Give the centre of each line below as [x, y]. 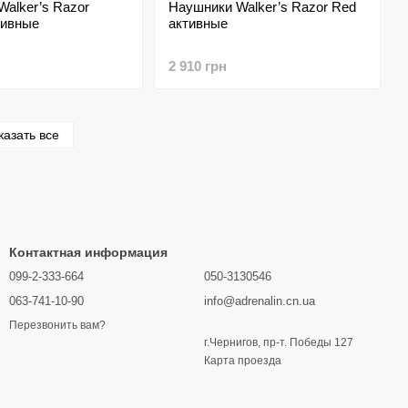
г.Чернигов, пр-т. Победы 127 [279, 342]
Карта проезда [243, 361]
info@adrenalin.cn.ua [260, 301]
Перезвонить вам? [57, 326]
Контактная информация [88, 252]
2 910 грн [197, 66]
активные [198, 23]
